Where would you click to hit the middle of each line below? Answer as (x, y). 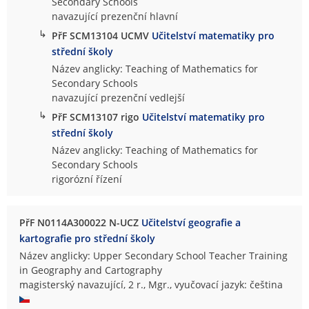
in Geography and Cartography (91, 270)
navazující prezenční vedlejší (119, 98)
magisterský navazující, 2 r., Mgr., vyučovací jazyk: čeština (153, 285)
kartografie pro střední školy (88, 238)
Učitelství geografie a (191, 223)
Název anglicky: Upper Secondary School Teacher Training (154, 256)
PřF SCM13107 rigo (97, 117)
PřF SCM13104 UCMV (102, 36)
